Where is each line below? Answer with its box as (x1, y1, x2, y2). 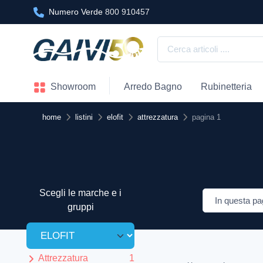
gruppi (67, 202, 94, 213)
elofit (107, 113, 123, 122)
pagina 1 (192, 113, 221, 122)
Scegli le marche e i (39, 188, 122, 198)
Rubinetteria (200, 82, 252, 92)
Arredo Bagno (123, 82, 182, 92)
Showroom (48, 82, 96, 92)
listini (75, 113, 93, 122)
